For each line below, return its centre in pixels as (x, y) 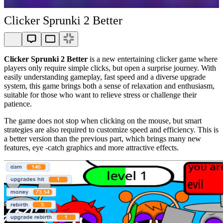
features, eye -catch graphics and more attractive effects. (91, 148)
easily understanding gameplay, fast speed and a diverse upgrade (105, 77)
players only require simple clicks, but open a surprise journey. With (110, 68)
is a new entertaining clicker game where (153, 59)
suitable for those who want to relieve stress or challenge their (100, 95)
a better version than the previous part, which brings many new (103, 139)
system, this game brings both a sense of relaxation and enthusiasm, (109, 86)
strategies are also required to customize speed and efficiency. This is (111, 130)
